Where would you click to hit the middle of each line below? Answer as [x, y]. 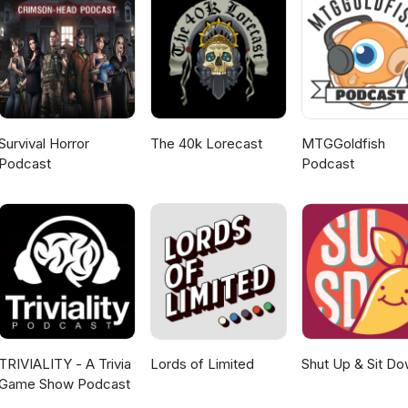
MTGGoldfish [343, 144]
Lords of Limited [202, 364]
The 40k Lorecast [206, 144]
